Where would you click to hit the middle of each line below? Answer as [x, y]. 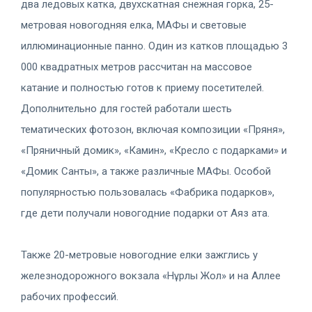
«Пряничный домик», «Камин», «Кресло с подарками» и [154, 150]
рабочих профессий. [70, 296]
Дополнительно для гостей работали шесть [126, 108]
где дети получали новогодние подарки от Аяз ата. [145, 213]
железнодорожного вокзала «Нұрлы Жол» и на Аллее [151, 275]
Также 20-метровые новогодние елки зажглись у [139, 255]
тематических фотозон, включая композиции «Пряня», [153, 129]
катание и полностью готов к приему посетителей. [142, 87]
